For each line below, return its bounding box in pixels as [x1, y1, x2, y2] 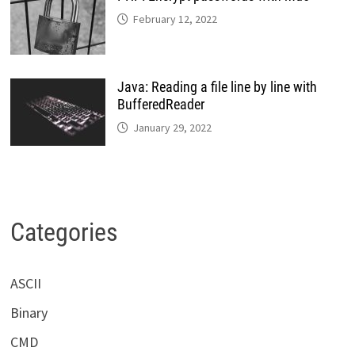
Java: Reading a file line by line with [117, 78, 318, 96]
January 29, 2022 [133, 120, 212, 136]
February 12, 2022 [133, 12, 218, 27]
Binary [10, 303, 48, 322]
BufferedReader [117, 96, 205, 113]
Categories [10, 217, 119, 248]
